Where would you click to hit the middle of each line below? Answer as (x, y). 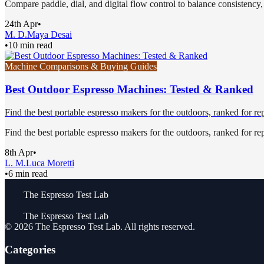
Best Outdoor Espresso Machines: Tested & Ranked (129, 90)
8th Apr (19, 152)
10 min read (30, 45)
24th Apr (21, 24)
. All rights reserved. (158, 226)
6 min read (28, 173)
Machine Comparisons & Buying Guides (81, 67)
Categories (30, 249)
